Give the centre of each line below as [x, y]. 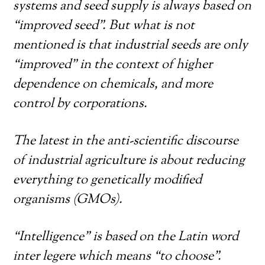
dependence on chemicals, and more [113, 85]
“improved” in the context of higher [113, 65]
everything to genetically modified [108, 180]
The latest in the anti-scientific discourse [126, 141]
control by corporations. [80, 104]
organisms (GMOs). [68, 200]
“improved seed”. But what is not [104, 26]
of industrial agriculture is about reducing [129, 161]
